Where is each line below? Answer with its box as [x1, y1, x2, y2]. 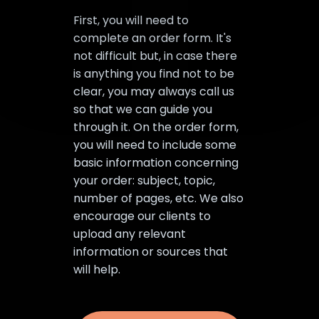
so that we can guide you [73, 101, 213, 117]
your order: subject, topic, [73, 172, 216, 189]
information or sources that [73, 244, 229, 260]
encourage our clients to [73, 208, 211, 224]
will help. [73, 261, 121, 278]
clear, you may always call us [73, 83, 235, 100]
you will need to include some [73, 137, 237, 153]
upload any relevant [73, 226, 187, 242]
